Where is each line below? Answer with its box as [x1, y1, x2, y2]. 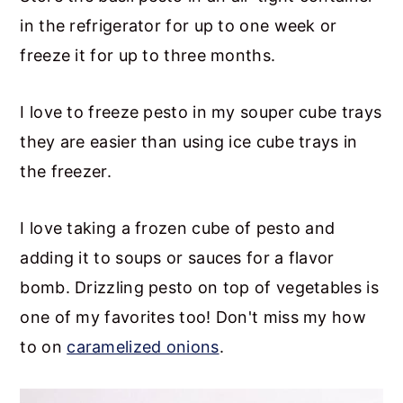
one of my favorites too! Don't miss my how [20, 307, 366, 327]
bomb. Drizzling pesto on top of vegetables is [20, 277, 379, 297]
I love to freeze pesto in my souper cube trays [20, 102, 382, 121]
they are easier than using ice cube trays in [20, 131, 358, 151]
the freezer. [20, 161, 112, 181]
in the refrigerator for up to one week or [20, 15, 337, 35]
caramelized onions [67, 336, 219, 356]
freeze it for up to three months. [20, 45, 276, 65]
